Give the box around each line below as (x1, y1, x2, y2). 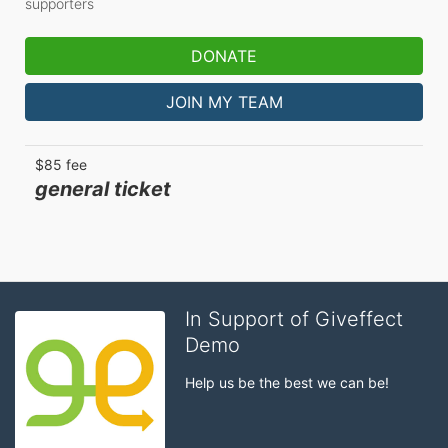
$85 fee (35, 156, 87, 173)
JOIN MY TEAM (165, 92, 283, 112)
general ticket (35, 177, 171, 201)
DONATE (191, 46, 257, 66)
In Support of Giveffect (185, 307, 403, 331)
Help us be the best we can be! (185, 374, 389, 391)
